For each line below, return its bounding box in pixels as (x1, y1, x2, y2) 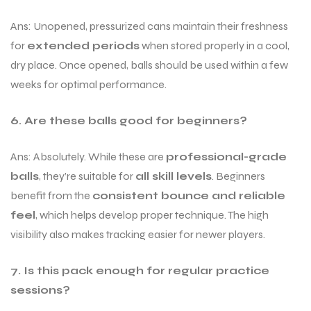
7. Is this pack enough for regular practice (10, 264, 269, 278)
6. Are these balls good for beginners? (10, 114, 247, 128)
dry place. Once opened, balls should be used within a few (10, 58, 288, 72)
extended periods (27, 39, 140, 53)
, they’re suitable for (39, 169, 135, 183)
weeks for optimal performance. (10, 78, 167, 92)
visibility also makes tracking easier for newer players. (10, 228, 265, 242)
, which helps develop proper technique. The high (35, 208, 269, 222)
